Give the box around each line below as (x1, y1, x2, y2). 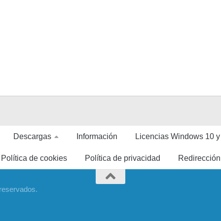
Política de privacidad (84, 154, 160, 162)
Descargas (13, 132, 51, 141)
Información (76, 132, 117, 141)
